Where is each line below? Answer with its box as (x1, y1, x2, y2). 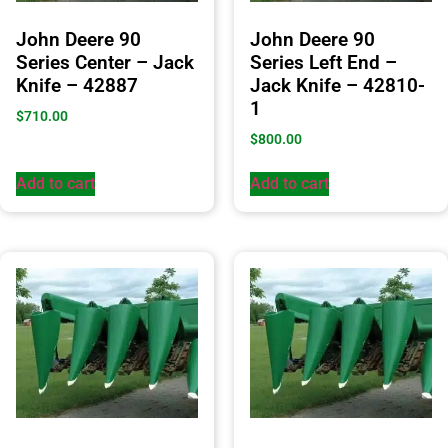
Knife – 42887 (16, 73, 138, 97)
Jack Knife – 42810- (250, 73, 425, 97)
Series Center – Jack (16, 50, 194, 74)
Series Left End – (250, 50, 397, 74)
